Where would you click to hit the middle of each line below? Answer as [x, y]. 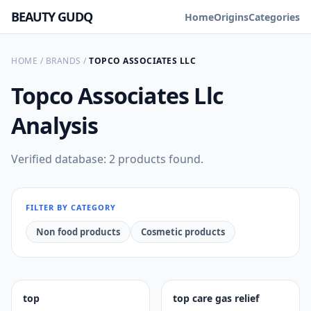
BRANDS [63, 61]
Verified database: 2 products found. [107, 159]
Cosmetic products [183, 232]
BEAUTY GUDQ [52, 17]
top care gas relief [216, 298]
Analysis [55, 125]
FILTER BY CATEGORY [71, 207]
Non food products [78, 232]
